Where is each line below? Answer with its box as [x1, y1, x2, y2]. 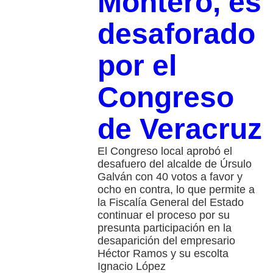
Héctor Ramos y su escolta [97, 247, 229, 260]
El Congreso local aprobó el [97, 145, 232, 158]
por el [97, 49, 177, 82]
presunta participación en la [97, 222, 232, 235]
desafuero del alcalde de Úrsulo [97, 158, 252, 171]
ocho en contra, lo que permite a [97, 183, 255, 196]
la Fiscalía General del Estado [97, 196, 244, 209]
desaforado [97, 18, 255, 51]
